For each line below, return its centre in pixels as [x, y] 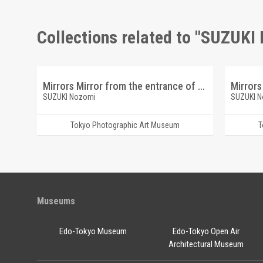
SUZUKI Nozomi [69, 97]
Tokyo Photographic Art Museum [125, 125]
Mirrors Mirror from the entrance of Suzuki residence [201, 86]
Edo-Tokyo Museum [93, 231]
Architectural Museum [206, 244]
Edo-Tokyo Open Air [206, 231]
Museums [56, 201]
